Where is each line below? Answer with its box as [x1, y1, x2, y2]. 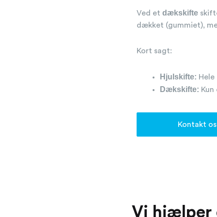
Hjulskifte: [160, 73, 197, 81]
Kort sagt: [137, 47, 172, 55]
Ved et [137, 9, 162, 17]
